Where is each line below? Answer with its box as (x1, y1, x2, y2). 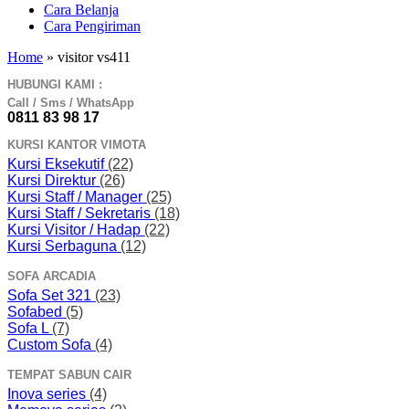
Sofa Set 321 (7, 288, 95, 304)
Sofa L (7, 320, 52, 337)
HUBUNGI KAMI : (7, 78, 102, 92)
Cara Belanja (44, 2, 119, 18)
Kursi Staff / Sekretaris (7, 205, 154, 222)
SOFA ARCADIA (7, 269, 96, 284)
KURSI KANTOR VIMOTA (7, 138, 146, 152)
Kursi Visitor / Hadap (7, 222, 144, 238)
